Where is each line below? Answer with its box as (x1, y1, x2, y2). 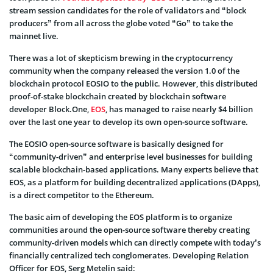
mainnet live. (9, 30, 58, 41)
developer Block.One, (9, 103, 91, 115)
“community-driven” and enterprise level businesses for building (9, 151, 252, 162)
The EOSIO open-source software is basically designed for (9, 138, 224, 149)
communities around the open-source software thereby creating (9, 224, 250, 235)
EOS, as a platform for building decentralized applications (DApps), (9, 176, 260, 188)
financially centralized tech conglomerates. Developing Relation (9, 249, 249, 261)
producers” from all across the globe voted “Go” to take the (9, 17, 233, 29)
